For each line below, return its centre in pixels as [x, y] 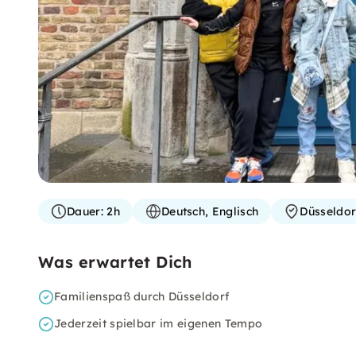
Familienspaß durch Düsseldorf [142, 296]
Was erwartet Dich [115, 262]
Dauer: [85, 211]
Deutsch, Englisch [210, 211]
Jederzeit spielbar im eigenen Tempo [159, 323]
